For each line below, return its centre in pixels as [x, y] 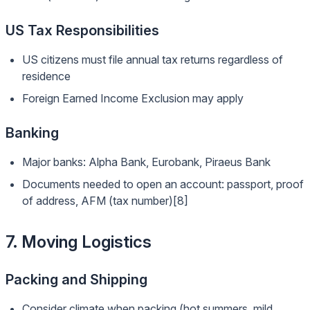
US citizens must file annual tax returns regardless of [153, 60]
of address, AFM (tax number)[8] [105, 201]
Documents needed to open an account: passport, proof [163, 184]
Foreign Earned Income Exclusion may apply [133, 98]
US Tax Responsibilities [82, 30]
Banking [32, 133]
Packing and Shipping [76, 280]
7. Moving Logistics [79, 242]
